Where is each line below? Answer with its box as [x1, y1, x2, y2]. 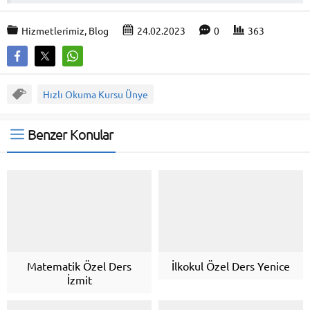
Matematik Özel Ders [27, 258, 131, 273]
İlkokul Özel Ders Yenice [172, 258, 290, 273]
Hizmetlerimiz [21, 24, 84, 37]
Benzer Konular [28, 125, 113, 143]
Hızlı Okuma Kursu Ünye [43, 88, 148, 101]
